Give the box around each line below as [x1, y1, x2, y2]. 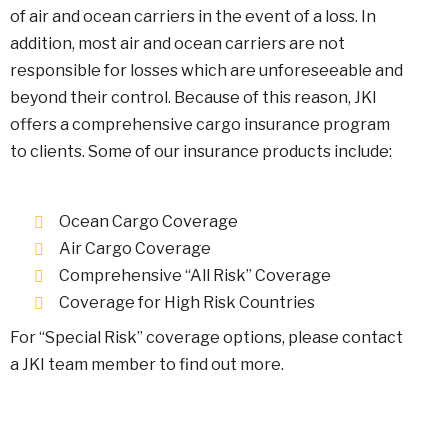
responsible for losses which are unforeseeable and [10, 61, 403, 80]
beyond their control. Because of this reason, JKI [10, 88, 377, 107]
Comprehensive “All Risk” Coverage [59, 266, 331, 285]
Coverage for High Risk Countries [59, 293, 315, 312]
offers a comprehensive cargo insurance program [10, 115, 390, 134]
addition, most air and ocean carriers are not [10, 34, 345, 53]
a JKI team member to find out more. [10, 355, 284, 374]
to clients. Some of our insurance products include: [10, 142, 392, 161]
